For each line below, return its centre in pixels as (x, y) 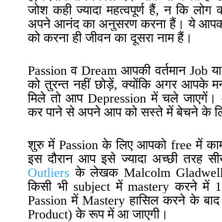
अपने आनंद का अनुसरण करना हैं (102, 24)
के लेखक (99, 172)
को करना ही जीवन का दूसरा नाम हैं (106, 38)
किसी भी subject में (78, 186)
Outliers (49, 172)
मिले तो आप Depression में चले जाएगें (118, 98)
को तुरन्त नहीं (61, 84)
